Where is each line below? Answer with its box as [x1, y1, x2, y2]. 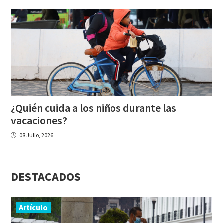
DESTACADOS [11, 168, 81, 184]
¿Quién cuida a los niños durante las [11, 100, 176, 114]
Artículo [19, 202, 48, 212]
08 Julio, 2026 [18, 131, 54, 139]
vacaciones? [11, 113, 67, 127]
